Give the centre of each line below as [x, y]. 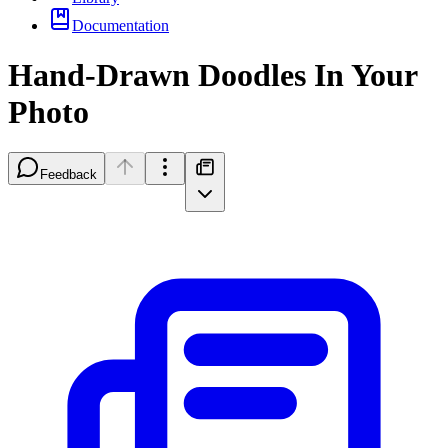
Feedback [68, 175]
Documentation [120, 26]
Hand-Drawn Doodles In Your [212, 74]
